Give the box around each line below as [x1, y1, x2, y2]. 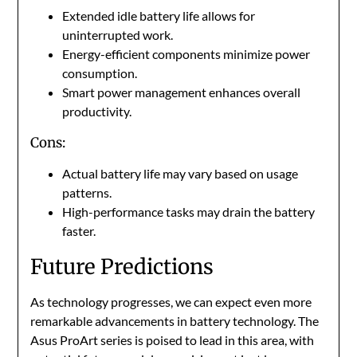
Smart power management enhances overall [62, 84, 301, 100]
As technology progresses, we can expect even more [30, 294, 312, 310]
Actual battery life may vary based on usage [62, 166, 299, 182]
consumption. [62, 65, 138, 81]
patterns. [62, 185, 112, 201]
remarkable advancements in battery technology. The [30, 313, 320, 329]
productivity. [62, 104, 132, 120]
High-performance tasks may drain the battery [62, 204, 316, 220]
